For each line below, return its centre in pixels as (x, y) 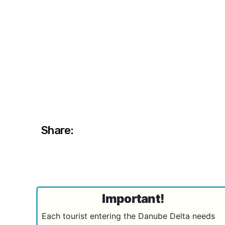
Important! (133, 199)
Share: (57, 131)
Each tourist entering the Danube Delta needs (128, 216)
